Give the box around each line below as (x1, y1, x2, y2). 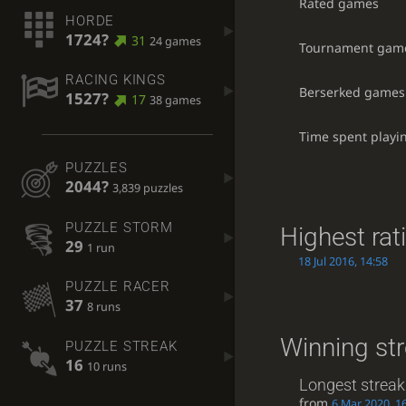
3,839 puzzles (112, 180, 184, 197)
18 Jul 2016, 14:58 (297, 253, 388, 269)
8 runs (87, 299, 121, 315)
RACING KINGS (65, 72, 166, 89)
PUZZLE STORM (65, 218, 173, 236)
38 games (149, 92, 201, 109)
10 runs (87, 358, 128, 374)
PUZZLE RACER (65, 278, 170, 295)
